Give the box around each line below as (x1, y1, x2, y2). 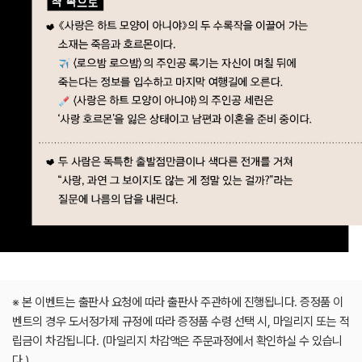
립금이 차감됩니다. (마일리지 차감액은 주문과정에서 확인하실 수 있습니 (12, 334, 343, 349)
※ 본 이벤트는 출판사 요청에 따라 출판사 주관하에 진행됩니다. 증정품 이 (12, 295, 343, 310)
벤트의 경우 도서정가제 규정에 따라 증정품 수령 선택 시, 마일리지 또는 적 (12, 314, 349, 330)
